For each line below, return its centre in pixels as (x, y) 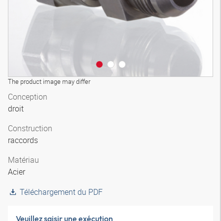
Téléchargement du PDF (61, 192)
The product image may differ (49, 81)
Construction (30, 128)
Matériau (23, 160)
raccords (24, 140)
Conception (28, 97)
